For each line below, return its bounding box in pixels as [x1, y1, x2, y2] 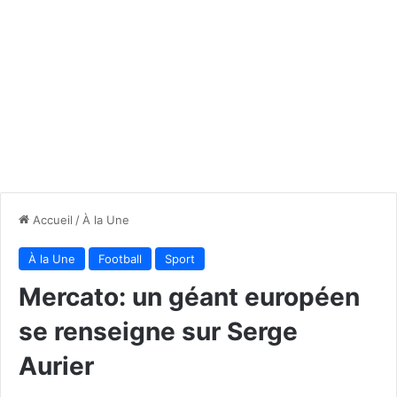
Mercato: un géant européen [19, 281, 360, 312]
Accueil [29, 212, 73, 227]
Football [98, 251, 142, 266]
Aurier [19, 350, 94, 381]
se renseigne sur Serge [19, 315, 298, 346]
